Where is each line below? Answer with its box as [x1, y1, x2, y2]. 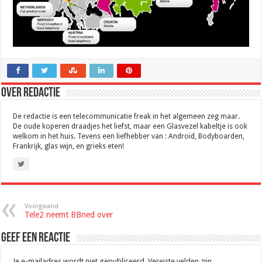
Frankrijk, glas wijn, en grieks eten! [13, 142, 125, 150]
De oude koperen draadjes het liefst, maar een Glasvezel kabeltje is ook [13, 122, 248, 130]
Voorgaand [25, 202, 59, 210]
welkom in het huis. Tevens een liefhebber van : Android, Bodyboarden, [13, 132, 245, 140]
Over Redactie [1, 86, 61, 100]
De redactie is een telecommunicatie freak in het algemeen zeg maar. [13, 112, 240, 120]
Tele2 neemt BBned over [25, 209, 113, 219]
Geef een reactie [1, 231, 71, 245]
